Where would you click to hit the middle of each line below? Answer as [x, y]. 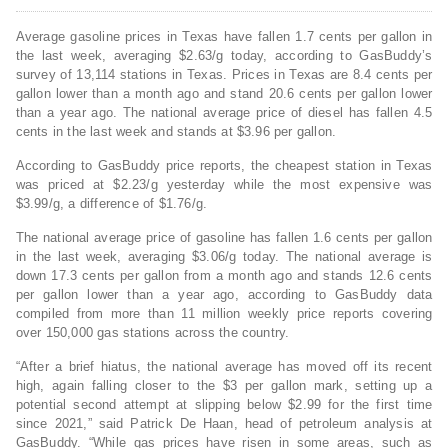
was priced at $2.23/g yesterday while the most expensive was [224, 185]
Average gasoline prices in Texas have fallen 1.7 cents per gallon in [224, 37]
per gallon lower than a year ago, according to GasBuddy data [224, 295]
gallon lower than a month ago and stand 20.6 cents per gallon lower [224, 94]
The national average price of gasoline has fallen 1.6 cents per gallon [224, 238]
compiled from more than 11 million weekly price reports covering [224, 314]
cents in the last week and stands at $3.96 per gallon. [176, 132]
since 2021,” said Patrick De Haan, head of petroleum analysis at [224, 424]
